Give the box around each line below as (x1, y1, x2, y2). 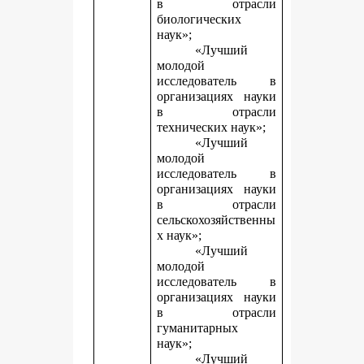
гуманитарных (157, 321, 239, 335)
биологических (157, 12, 242, 26)
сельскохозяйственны (157, 213, 276, 227)
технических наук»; (157, 120, 266, 134)
